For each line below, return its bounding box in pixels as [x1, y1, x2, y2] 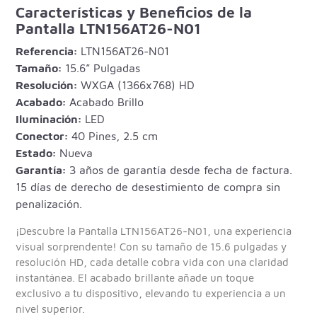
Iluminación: [16, 112, 82, 125]
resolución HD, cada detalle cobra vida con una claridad [16, 255, 289, 268]
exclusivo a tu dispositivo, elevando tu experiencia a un [16, 287, 287, 299]
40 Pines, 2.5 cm [68, 129, 158, 142]
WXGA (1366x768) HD [77, 78, 195, 91]
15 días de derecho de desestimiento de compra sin [16, 180, 281, 193]
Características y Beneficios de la [16, 3, 253, 21]
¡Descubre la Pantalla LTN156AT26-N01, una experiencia [16, 224, 292, 237]
